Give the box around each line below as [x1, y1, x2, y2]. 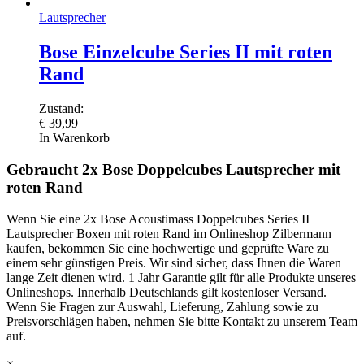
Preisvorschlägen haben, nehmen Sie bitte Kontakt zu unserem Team [6, 314, 357, 328]
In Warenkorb [39, 131, 110, 145]
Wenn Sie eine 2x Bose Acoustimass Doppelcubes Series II [6, 211, 310, 226]
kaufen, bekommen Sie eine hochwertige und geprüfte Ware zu [6, 240, 329, 255]
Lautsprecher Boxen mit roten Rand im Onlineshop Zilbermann [6, 226, 331, 240]
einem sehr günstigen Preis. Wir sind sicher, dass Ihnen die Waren [6, 255, 341, 270]
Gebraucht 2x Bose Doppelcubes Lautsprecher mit [6, 160, 340, 178]
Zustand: [39, 102, 84, 116]
